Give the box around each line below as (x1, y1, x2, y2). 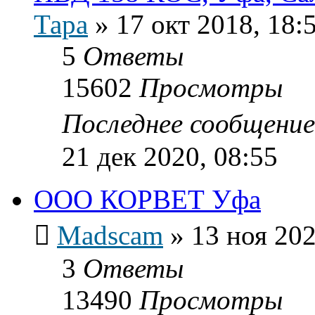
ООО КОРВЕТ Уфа (34, 184, 261, 214)
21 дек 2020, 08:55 (62, 141, 278, 172)
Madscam (57, 219, 163, 250)
